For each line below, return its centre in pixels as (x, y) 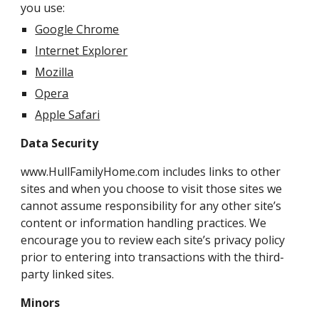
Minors (41, 303)
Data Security (61, 143)
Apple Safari (68, 115)
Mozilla (54, 72)
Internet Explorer (82, 51)
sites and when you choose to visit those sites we (152, 189)
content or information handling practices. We (144, 223)
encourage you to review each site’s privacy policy (153, 240)
